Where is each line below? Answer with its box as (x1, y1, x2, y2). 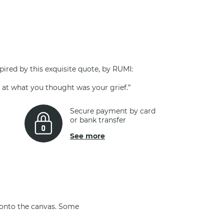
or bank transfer (70, 115, 126, 124)
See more (70, 131, 105, 140)
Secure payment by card (70, 106, 155, 115)
